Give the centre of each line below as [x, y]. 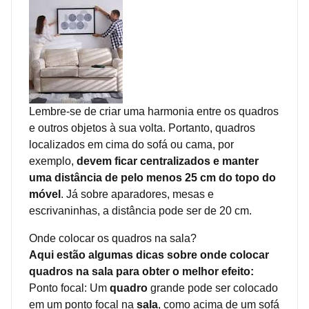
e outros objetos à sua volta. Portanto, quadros [142, 128]
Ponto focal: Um [69, 288]
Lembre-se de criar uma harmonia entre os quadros [154, 111]
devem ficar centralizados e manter [168, 161]
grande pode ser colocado [213, 288]
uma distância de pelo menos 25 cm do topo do [152, 177]
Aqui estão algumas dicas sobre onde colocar [149, 255]
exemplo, [53, 161]
